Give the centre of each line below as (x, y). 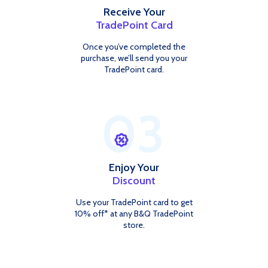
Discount (134, 181)
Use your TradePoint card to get (134, 202)
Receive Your (134, 12)
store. (134, 225)
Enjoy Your (134, 168)
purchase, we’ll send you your (134, 58)
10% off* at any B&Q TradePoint (134, 214)
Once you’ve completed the (134, 47)
